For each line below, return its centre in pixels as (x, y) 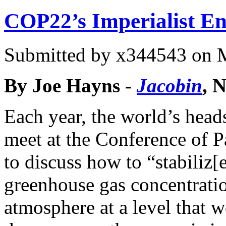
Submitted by (60, 54)
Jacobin (169, 85)
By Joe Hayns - (70, 85)
